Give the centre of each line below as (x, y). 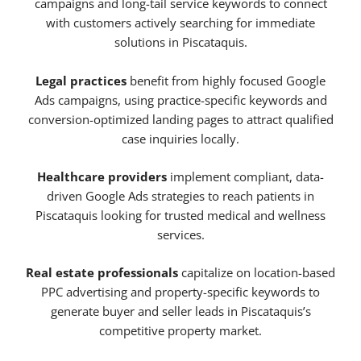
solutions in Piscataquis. (180, 42)
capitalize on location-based (257, 273)
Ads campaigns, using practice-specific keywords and (180, 100)
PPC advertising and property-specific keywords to (180, 292)
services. (180, 235)
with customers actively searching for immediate (180, 23)
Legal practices (81, 80)
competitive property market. (180, 331)
